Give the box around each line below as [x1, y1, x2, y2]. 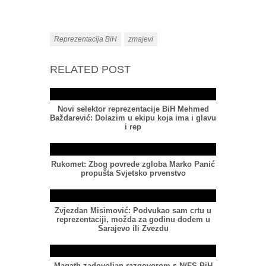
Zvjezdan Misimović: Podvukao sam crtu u [55, 206, 211, 216]
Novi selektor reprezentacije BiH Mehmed [57, 104, 209, 114]
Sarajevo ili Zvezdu [97, 224, 169, 233]
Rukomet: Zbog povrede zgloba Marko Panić [51, 160, 215, 169]
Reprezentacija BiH [54, 35, 117, 44]
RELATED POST [50, 64, 131, 76]
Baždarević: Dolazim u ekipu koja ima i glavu [50, 113, 216, 123]
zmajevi [128, 35, 153, 44]
